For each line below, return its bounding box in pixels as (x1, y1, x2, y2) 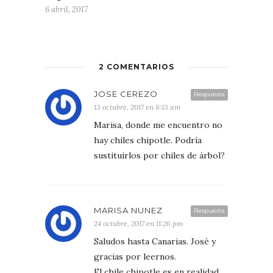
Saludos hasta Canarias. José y (94, 235, 216, 247)
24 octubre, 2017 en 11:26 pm (94, 218, 183, 228)
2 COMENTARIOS (99, 62, 174, 71)
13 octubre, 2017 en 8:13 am (94, 102, 181, 112)
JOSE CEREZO (94, 88, 158, 99)
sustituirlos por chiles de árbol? (94, 149, 225, 161)
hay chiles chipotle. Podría (94, 134, 202, 146)
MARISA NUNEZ (94, 205, 163, 215)
